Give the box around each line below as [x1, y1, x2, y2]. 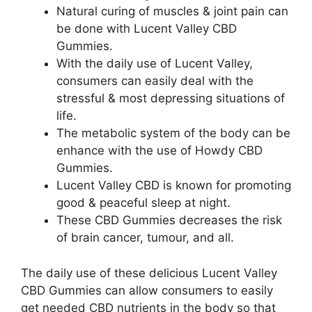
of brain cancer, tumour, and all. [56, 231, 234, 244]
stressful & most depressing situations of [56, 91, 285, 105]
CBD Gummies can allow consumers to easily [21, 283, 273, 297]
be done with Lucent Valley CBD [56, 22, 237, 36]
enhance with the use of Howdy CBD [56, 143, 263, 157]
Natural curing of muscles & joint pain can [56, 4, 288, 18]
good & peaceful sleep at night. [56, 196, 231, 210]
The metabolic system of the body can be [56, 126, 290, 140]
